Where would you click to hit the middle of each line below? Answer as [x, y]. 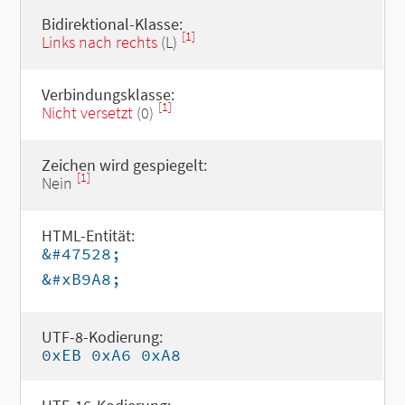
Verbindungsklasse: [108, 94]
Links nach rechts [99, 42]
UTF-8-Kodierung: [102, 337]
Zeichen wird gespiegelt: [124, 165]
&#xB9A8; [81, 279]
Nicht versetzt [87, 113]
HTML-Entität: [88, 235]
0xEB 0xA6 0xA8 [111, 355]
